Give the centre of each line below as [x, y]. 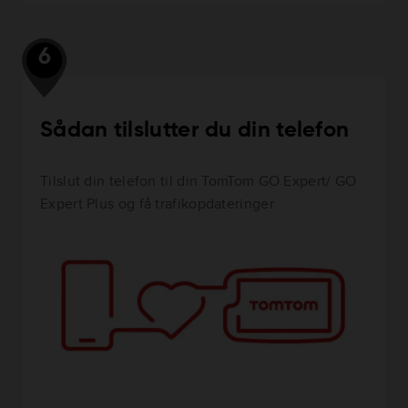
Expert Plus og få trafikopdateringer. [159, 203]
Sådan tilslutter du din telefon [195, 130]
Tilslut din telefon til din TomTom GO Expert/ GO [199, 180]
